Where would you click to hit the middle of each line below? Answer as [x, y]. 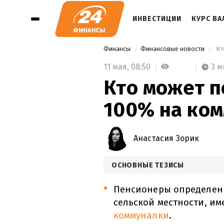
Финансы [118, 49]
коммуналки [141, 215]
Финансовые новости [173, 49]
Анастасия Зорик [166, 138]
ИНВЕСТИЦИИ [157, 19]
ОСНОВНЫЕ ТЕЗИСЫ [148, 165]
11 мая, [117, 66]
